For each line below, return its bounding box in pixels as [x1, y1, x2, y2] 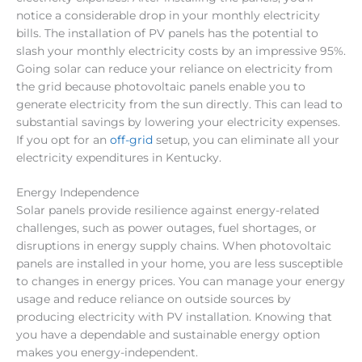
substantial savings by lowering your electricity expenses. [16, 115, 340, 128]
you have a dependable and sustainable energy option [16, 328, 320, 342]
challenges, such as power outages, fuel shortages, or [16, 221, 317, 235]
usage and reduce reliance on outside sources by [16, 293, 291, 306]
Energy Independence [16, 186, 139, 200]
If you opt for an [16, 133, 110, 146]
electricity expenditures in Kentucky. [16, 150, 221, 164]
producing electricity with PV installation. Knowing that [16, 310, 332, 324]
